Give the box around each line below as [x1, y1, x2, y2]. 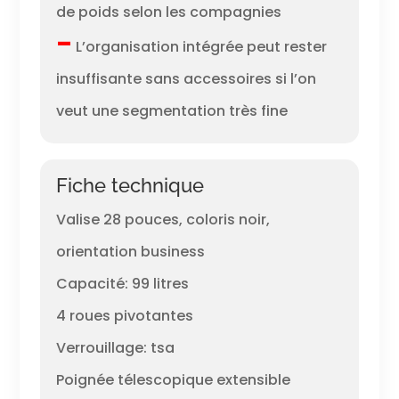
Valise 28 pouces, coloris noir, [55, 208, 270, 230]
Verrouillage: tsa [55, 337, 175, 358]
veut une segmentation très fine [55, 101, 288, 122]
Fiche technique [55, 173, 204, 197]
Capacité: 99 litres [55, 273, 189, 294]
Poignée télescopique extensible [55, 369, 290, 390]
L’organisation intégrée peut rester [71, 37, 327, 58]
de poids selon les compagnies [55, 2, 281, 23]
